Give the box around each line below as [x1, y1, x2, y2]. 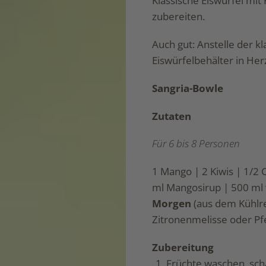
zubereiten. [151, 9, 205, 24]
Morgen [151, 197, 191, 211]
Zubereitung [151, 240, 214, 255]
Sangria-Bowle [151, 81, 223, 95]
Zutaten [151, 109, 191, 123]
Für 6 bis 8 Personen [151, 137, 240, 151]
